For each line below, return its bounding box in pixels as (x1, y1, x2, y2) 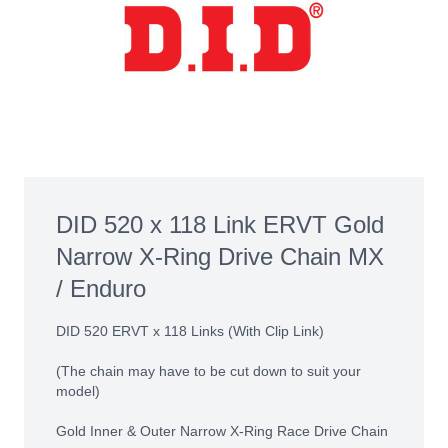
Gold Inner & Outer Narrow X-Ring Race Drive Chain (56, 423, 388, 439)
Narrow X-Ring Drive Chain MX (56, 243, 384, 270)
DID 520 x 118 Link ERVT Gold (56, 211, 384, 238)
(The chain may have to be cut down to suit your (56, 363, 361, 379)
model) (56, 383, 100, 399)
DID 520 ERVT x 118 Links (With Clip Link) (56, 323, 324, 339)
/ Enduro (56, 275, 146, 302)
